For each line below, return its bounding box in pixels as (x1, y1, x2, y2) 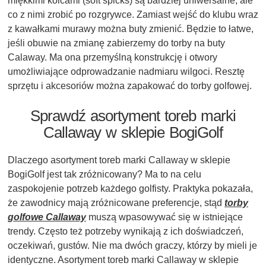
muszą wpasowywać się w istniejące (86, 212, 243, 223)
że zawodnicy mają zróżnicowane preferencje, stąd (8, 198, 224, 208)
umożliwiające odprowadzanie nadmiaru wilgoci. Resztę (8, 66, 245, 77)
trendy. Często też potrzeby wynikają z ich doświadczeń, (8, 226, 243, 237)
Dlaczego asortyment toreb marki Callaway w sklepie (8, 155, 230, 166)
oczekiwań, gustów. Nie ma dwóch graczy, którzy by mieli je (8, 240, 257, 251)
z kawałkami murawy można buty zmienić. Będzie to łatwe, (8, 24, 254, 34)
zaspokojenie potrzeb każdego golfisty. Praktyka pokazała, (8, 183, 253, 194)
